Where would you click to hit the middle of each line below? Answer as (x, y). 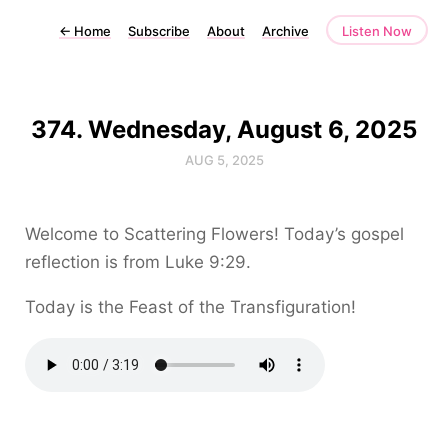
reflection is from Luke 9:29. (138, 262)
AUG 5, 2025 (224, 160)
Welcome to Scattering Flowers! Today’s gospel (214, 234)
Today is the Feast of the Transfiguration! (190, 307)
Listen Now (377, 31)
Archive (285, 31)
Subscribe (159, 31)
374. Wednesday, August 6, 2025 (224, 129)
